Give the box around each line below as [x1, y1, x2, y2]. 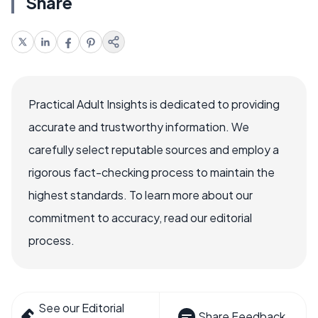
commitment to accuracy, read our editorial [28, 209, 252, 225]
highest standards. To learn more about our [28, 187, 253, 202]
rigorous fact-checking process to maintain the [28, 164, 275, 180]
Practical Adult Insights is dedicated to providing [28, 96, 280, 111]
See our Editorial [38, 300, 125, 315]
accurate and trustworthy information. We [28, 119, 249, 134]
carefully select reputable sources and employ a [28, 141, 279, 157]
